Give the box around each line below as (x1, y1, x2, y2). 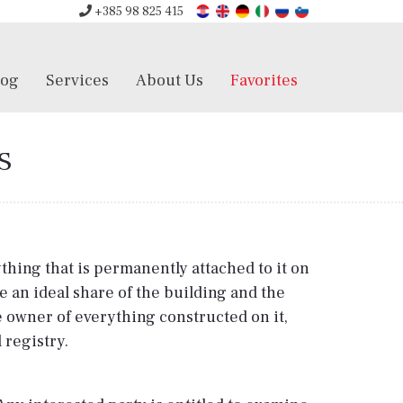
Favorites (230, 70, 298, 91)
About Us (136, 70, 203, 91)
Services (46, 70, 109, 91)
